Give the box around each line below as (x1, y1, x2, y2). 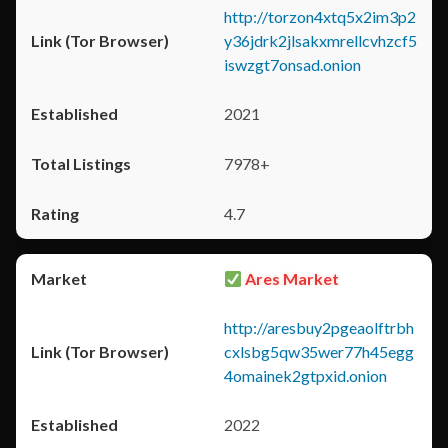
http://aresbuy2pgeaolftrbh (224, 318, 414, 337)
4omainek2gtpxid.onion (224, 366, 387, 385)
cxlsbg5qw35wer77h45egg (224, 342, 414, 361)
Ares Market (242, 269, 340, 288)
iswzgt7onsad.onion (224, 55, 361, 74)
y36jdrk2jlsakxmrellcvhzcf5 (224, 31, 417, 50)
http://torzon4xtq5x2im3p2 (224, 7, 416, 26)
